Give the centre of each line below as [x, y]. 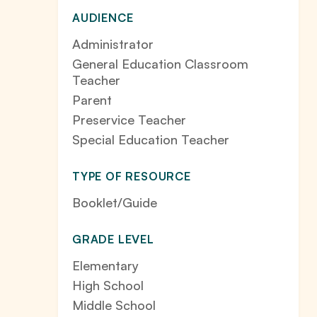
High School [108, 286]
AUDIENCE [103, 18]
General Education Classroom [160, 64]
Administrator [113, 44]
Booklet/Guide [115, 203]
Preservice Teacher [129, 120]
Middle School [114, 305]
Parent [92, 100]
